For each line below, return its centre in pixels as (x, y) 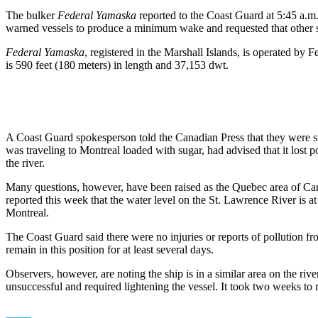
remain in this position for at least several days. (110, 249)
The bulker (32, 15)
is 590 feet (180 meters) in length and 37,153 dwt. (117, 65)
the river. (25, 163)
